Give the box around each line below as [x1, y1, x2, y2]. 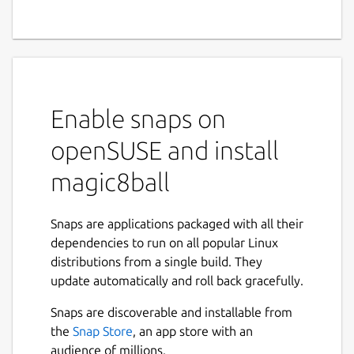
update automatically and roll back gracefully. [51, 273, 303, 288]
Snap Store [73, 324, 133, 339]
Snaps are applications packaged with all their [51, 217, 303, 232]
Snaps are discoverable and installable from [51, 305, 292, 320]
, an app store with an [133, 324, 253, 339]
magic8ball [51, 168, 170, 197]
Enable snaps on [51, 104, 226, 134]
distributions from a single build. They [51, 254, 262, 269]
